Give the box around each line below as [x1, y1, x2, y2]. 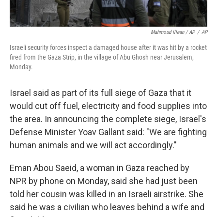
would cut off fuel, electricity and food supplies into [10, 101, 207, 111]
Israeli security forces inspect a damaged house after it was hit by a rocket [10, 44, 207, 51]
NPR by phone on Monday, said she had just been [10, 176, 198, 186]
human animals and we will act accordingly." [10, 140, 177, 150]
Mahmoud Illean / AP [151, 29, 195, 35]
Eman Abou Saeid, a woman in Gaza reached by [10, 163, 189, 173]
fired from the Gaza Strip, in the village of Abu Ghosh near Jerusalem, [10, 53, 194, 61]
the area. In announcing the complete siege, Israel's [10, 114, 206, 124]
